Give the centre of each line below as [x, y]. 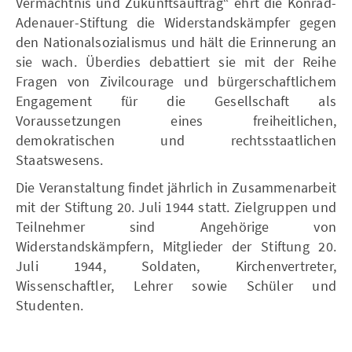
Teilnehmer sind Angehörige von [176, 227]
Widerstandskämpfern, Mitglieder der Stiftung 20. [176, 246]
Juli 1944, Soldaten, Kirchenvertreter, [176, 266]
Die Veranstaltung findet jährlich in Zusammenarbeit [176, 187]
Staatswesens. [60, 160]
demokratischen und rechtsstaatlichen [176, 140]
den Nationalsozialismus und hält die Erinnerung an [176, 42]
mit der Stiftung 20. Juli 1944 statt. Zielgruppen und [176, 207]
